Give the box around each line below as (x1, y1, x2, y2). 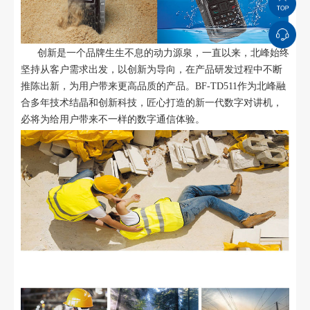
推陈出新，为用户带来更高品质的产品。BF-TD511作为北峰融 (20, 81, 286, 92)
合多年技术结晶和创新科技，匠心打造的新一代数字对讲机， (20, 98, 282, 109)
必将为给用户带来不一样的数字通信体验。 (20, 114, 205, 125)
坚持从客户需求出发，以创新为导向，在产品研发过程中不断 (20, 64, 282, 75)
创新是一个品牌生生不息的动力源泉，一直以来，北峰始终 (20, 48, 289, 59)
